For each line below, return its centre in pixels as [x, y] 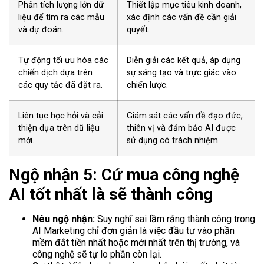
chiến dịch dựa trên [55, 73]
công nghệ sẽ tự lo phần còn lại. [97, 255]
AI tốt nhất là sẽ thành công [111, 194]
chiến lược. [147, 85]
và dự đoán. [41, 30]
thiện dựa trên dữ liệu [59, 128]
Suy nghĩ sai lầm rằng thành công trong [175, 219]
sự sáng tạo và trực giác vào [181, 73]
